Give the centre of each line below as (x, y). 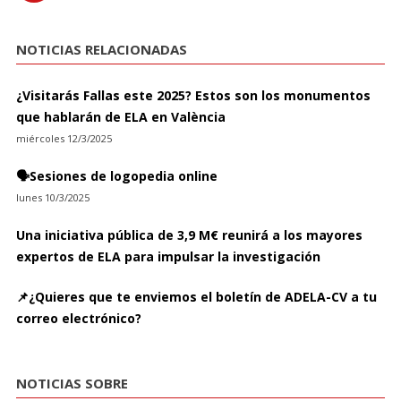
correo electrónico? (78, 319)
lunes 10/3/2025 (52, 197)
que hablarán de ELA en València (120, 116)
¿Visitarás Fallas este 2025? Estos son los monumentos (193, 95)
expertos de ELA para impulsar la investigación (168, 257)
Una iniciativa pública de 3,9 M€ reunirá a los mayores (189, 235)
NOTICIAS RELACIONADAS (101, 50)
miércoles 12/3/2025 (64, 138)
